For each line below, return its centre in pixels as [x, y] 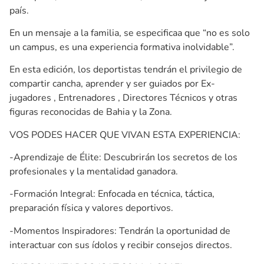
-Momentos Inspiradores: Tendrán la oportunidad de [120, 231]
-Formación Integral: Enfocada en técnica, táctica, [112, 194]
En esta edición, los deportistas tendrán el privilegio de [126, 70]
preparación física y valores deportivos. [91, 208]
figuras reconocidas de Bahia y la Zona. [91, 112]
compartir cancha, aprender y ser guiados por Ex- [112, 84]
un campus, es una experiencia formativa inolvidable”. [122, 47]
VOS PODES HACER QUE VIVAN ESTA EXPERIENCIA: [125, 135]
